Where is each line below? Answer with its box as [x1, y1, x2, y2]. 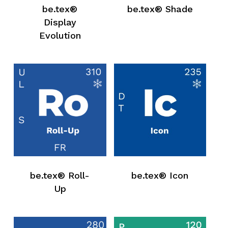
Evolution [39, 30, 81, 41]
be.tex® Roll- [30, 170, 90, 181]
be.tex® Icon [131, 170, 189, 181]
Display [43, 17, 76, 28]
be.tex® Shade [127, 4, 193, 15]
